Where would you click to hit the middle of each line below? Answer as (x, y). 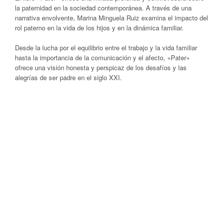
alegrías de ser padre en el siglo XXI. (68, 78)
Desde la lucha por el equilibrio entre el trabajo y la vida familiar (106, 48)
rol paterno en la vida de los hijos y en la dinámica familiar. (99, 28)
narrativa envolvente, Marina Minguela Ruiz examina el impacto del (111, 18)
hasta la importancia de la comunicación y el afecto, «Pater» (102, 58)
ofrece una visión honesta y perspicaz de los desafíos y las (101, 68)
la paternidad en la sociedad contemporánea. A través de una (103, 8)
